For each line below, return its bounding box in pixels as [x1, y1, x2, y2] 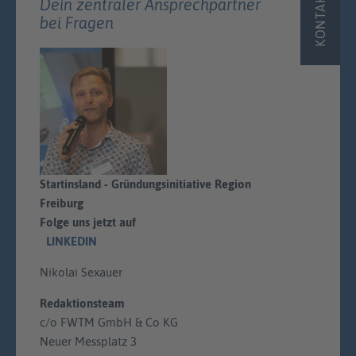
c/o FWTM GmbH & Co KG [40, 315, 178, 329]
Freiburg [40, 195, 83, 210]
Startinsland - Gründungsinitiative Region [40, 176, 251, 191]
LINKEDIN [46, 234, 97, 248]
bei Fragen [40, 13, 114, 32]
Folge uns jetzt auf [40, 215, 136, 229]
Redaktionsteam [40, 296, 125, 310]
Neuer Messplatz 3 [40, 334, 137, 348]
